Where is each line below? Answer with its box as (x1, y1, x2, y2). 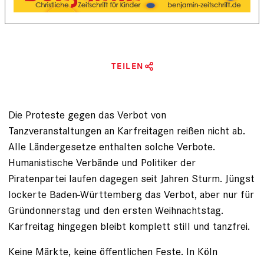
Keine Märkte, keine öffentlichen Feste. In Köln (8, 244, 217, 258)
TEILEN (111, 60, 144, 72)
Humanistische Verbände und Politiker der (8, 155, 196, 169)
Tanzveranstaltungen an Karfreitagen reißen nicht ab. (8, 123, 245, 137)
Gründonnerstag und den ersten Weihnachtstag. (8, 203, 223, 217)
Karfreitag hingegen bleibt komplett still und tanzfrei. (8, 219, 250, 233)
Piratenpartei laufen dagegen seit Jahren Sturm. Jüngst (8, 171, 255, 185)
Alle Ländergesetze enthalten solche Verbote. (8, 139, 215, 153)
